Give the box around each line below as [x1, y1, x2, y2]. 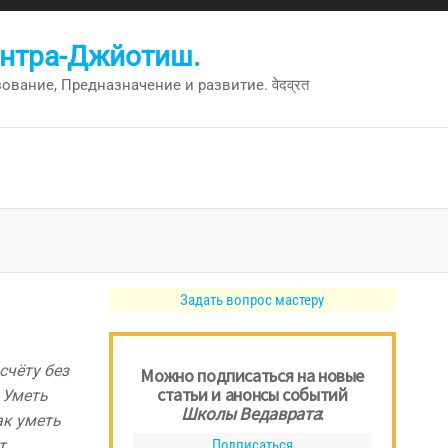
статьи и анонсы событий [156, 383, 348, 406]
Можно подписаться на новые [140, 364, 365, 387]
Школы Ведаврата [180, 402, 321, 425]
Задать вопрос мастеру [180, 291, 325, 309]
